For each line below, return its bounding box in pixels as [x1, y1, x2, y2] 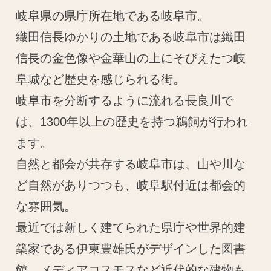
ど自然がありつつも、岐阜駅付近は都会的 [16, 178, 246, 192]
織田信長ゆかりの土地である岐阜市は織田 [16, 30, 246, 44]
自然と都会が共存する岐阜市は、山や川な [16, 157, 246, 171]
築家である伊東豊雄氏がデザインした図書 [16, 242, 246, 256]
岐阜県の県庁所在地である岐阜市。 [16, 9, 210, 23]
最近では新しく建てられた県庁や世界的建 [16, 221, 246, 235]
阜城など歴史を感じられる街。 [16, 73, 186, 87]
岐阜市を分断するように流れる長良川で [16, 94, 234, 108]
